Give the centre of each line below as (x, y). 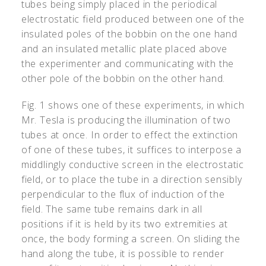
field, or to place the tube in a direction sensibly (132, 179)
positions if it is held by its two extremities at (125, 224)
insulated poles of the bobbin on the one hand (129, 34)
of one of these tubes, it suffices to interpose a (132, 149)
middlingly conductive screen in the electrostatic (133, 164)
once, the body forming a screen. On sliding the (131, 238)
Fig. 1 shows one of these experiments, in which (133, 105)
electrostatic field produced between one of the (133, 19)
